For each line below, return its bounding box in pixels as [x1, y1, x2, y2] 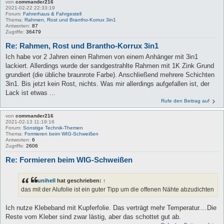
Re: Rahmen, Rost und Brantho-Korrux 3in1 [5, 41, 158, 50]
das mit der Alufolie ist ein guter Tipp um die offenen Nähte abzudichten [21, 186, 214, 193]
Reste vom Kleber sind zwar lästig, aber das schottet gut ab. [5, 212, 181, 220]
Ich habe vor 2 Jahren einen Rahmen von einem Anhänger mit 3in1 [5, 53, 198, 61]
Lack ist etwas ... [5, 89, 55, 97]
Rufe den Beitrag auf [161, 98, 209, 104]
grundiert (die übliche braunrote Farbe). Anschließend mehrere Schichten [5, 71, 214, 79]
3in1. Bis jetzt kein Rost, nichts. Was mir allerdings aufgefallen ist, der [5, 80, 209, 88]
